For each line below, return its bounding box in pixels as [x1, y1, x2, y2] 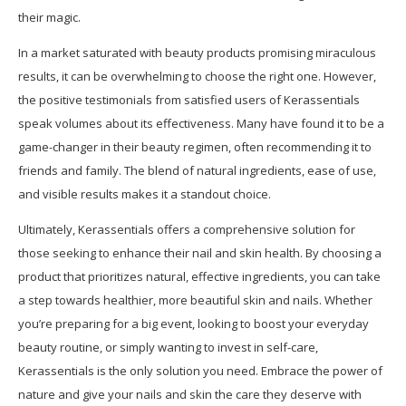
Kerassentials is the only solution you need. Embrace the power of [18, 362, 382, 379]
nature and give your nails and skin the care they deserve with [18, 385, 362, 402]
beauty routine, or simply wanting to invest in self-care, [18, 338, 318, 355]
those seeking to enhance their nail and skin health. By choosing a [18, 244, 382, 261]
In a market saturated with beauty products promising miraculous [18, 43, 376, 61]
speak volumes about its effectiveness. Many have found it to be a [18, 114, 384, 131]
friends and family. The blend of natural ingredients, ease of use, [18, 161, 376, 179]
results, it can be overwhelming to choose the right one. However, [18, 67, 376, 84]
